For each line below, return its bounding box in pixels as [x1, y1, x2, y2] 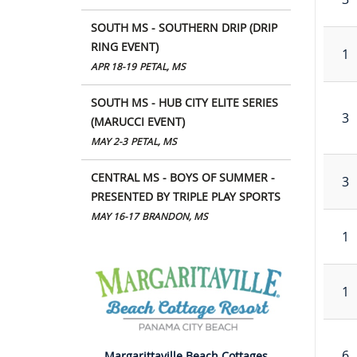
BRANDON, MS [142, 210, 208, 222]
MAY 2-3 [91, 135, 127, 147]
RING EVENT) [91, 38, 159, 54]
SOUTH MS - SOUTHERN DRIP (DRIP [91, 19, 277, 35]
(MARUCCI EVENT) [91, 113, 185, 129]
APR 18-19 [91, 60, 136, 73]
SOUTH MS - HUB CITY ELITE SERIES [91, 94, 278, 110]
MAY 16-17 [91, 210, 139, 222]
